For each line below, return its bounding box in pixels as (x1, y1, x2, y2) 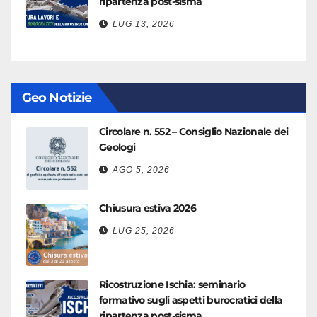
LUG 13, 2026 (113, 19, 175, 29)
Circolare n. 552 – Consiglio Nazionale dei (99, 125, 289, 138)
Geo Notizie (22, 90, 92, 105)
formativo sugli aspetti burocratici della (99, 294, 283, 306)
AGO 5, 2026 (113, 165, 170, 175)
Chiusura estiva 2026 (99, 202, 196, 214)
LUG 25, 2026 (113, 226, 175, 236)
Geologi (99, 141, 136, 154)
